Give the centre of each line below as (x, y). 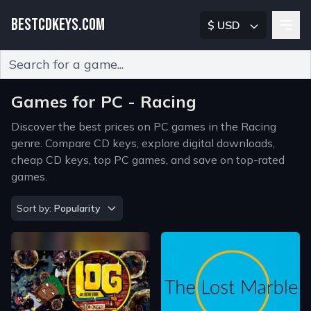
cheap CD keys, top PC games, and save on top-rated (148, 160)
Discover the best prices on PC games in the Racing (144, 126)
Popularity (77, 208)
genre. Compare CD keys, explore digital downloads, (143, 143)
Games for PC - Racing (104, 101)
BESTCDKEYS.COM (58, 25)
